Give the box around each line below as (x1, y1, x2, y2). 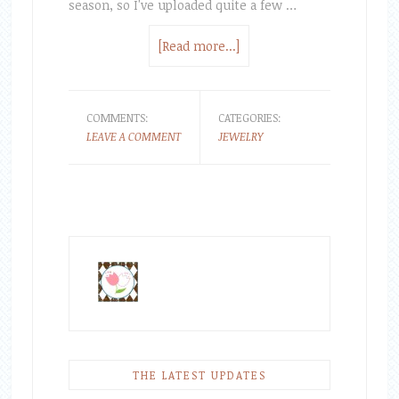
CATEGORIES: (217, 110, 281, 126)
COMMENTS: (85, 110, 149, 126)
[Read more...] (159, 37, 240, 55)
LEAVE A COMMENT (85, 129, 181, 144)
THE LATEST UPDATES (132, 368, 266, 383)
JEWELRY (217, 129, 263, 144)
